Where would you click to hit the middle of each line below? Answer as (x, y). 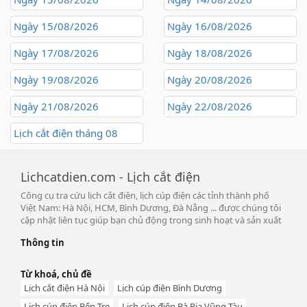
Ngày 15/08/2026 (56, 26)
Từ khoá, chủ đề (56, 274)
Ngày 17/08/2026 (56, 53)
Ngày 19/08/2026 (56, 80)
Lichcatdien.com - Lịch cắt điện (110, 177)
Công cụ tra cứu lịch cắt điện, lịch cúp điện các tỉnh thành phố (145, 196)
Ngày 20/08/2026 (210, 80)
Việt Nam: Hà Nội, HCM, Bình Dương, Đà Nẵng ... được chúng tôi (151, 208)
